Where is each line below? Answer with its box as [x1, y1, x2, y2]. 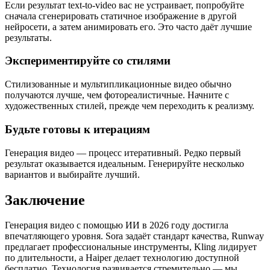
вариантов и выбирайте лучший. [5, 169, 140, 180]
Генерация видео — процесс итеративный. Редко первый [5, 147, 241, 158]
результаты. [5, 32, 52, 43]
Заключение [5, 192, 85, 208]
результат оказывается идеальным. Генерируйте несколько [5, 158, 244, 169]
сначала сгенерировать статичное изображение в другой [5, 10, 237, 21]
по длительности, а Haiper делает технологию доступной [5, 253, 239, 263]
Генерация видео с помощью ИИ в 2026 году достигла [5, 220, 228, 231]
